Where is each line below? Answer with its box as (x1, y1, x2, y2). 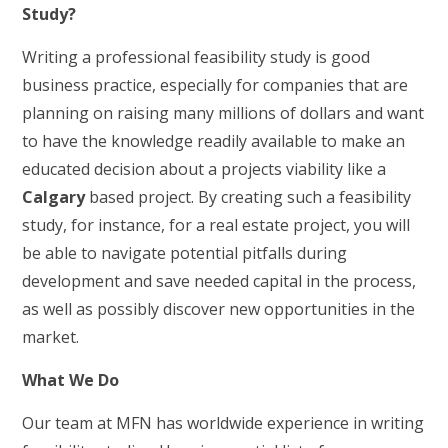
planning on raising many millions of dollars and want (22, 102, 425, 124)
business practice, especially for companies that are (22, 74, 409, 96)
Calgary (22, 186, 90, 208)
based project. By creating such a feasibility (89, 186, 412, 208)
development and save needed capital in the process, (22, 270, 417, 292)
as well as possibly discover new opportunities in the (22, 298, 416, 320)
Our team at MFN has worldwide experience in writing (22, 412, 425, 434)
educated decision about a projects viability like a (22, 158, 387, 180)
